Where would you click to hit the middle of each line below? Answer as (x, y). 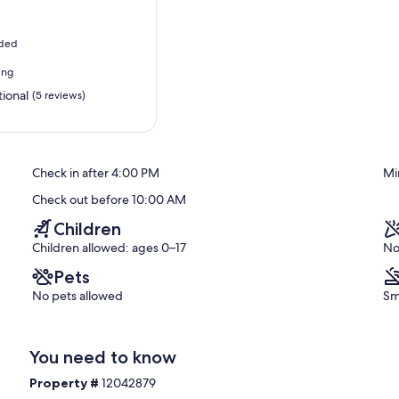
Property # (66, 383)
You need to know (103, 357)
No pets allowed (77, 295)
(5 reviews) (59, 95)
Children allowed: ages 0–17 (109, 247)
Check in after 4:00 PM (96, 172)
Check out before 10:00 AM (109, 199)
